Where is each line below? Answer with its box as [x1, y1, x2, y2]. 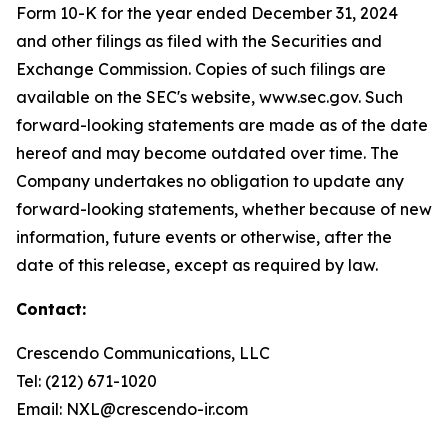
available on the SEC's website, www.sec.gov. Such [16, 87, 403, 107]
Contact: [16, 299, 86, 319]
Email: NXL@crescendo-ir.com [16, 399, 248, 419]
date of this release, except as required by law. [16, 255, 382, 275]
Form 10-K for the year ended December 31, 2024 [16, 3, 398, 23]
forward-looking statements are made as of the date [16, 115, 428, 135]
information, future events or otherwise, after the [16, 227, 392, 247]
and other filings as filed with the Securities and [16, 31, 382, 51]
